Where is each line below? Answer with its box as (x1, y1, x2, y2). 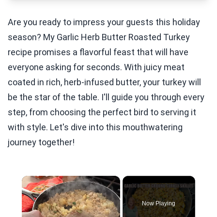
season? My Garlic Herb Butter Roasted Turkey (8, 32, 190, 42)
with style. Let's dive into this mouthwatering (8, 122, 183, 132)
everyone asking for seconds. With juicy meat (8, 62, 185, 72)
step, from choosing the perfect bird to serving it (8, 107, 196, 117)
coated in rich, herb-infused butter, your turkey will (8, 77, 201, 87)
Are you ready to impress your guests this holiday (8, 17, 200, 27)
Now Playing (142, 200, 176, 207)
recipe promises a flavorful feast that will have (8, 47, 188, 57)
